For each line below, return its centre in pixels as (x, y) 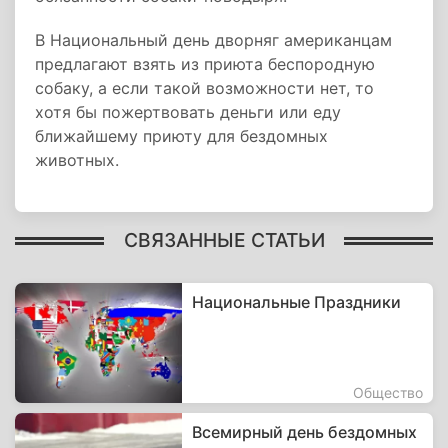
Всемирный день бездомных (305, 432)
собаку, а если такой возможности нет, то (204, 88)
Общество (388, 392)
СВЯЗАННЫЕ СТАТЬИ (224, 239)
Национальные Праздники (297, 302)
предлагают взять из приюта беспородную (205, 64)
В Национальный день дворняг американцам (213, 40)
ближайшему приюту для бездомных (181, 136)
